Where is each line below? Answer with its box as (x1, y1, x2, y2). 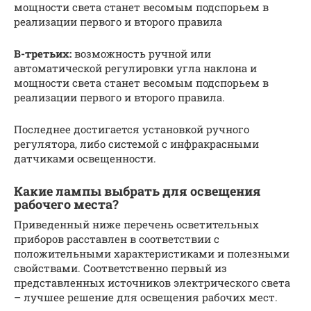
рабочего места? (14, 195, 119, 212)
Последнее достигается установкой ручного (14, 121, 249, 136)
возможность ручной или (72, 46, 211, 60)
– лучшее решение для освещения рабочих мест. (14, 289, 278, 304)
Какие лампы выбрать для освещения (14, 182, 261, 199)
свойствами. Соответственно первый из (14, 260, 227, 275)
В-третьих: (14, 46, 72, 60)
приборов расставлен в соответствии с (14, 231, 219, 246)
